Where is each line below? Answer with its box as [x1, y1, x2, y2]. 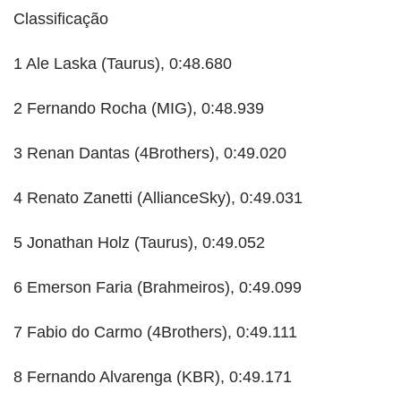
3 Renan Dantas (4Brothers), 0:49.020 [13, 144, 286, 163]
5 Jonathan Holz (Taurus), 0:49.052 [13, 234, 265, 252]
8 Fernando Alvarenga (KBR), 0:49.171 [13, 368, 292, 387]
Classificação [13, 10, 108, 29]
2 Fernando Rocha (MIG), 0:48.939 [13, 99, 264, 118]
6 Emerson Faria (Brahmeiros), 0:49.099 [13, 278, 302, 297]
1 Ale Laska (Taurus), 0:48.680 [13, 55, 232, 73]
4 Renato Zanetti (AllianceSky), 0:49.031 [13, 189, 303, 208]
